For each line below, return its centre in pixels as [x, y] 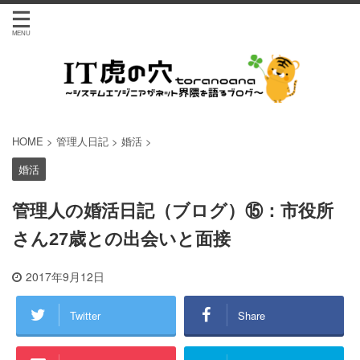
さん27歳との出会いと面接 [121, 239]
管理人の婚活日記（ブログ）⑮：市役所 [173, 211]
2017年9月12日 [65, 276]
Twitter [85, 315]
